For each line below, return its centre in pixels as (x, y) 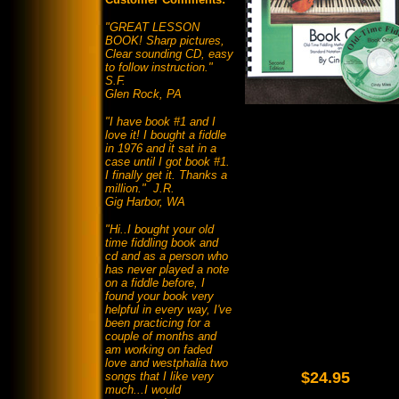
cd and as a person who (167, 256)
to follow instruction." (159, 68)
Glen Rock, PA (143, 94)
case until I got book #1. (169, 162)
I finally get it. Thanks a (166, 175)
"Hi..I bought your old (159, 230)
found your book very (159, 297)
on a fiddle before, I (155, 283)
